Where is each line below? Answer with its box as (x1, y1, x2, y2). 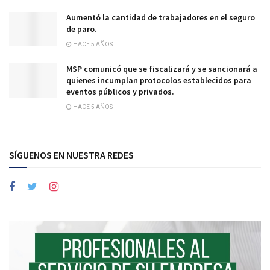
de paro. (66, 23, 97, 34)
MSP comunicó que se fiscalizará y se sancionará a (66, 63, 257, 74)
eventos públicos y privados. (66, 86, 174, 97)
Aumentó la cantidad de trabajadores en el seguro (66, 11, 255, 23)
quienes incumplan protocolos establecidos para (66, 74, 251, 86)
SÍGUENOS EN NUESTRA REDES (9, 148, 134, 161)
